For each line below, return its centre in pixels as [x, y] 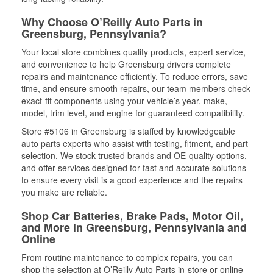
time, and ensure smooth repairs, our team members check [136, 88]
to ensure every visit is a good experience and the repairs [132, 180]
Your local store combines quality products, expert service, [133, 52]
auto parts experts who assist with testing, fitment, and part [135, 143]
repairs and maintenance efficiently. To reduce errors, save [135, 76]
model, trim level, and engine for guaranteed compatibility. [133, 113]
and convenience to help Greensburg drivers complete [126, 64]
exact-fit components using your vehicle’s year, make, [124, 101]
